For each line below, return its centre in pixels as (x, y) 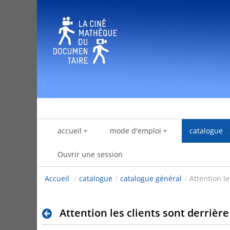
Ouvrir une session (90, 155)
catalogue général (151, 179)
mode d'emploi (136, 131)
